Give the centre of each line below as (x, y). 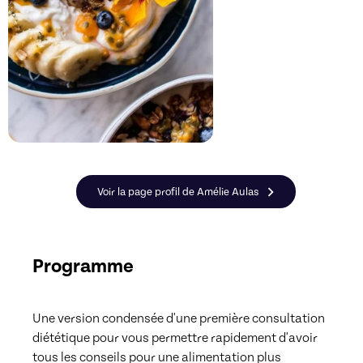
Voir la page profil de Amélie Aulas (177, 192)
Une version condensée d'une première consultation (179, 318)
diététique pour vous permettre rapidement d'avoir (175, 337)
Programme (83, 266)
